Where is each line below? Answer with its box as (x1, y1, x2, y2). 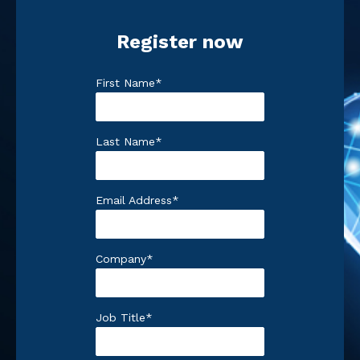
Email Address (96, 194, 172, 207)
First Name (96, 76, 155, 90)
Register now (117, 30, 243, 53)
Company (96, 252, 146, 266)
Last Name (96, 135, 155, 149)
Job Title (96, 311, 145, 325)
